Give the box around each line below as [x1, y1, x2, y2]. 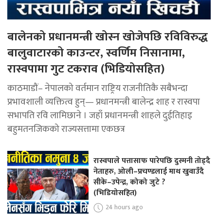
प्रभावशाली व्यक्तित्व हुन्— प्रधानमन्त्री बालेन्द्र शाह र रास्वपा [7, 93, 200, 109]
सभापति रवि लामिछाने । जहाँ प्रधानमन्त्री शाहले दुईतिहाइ [7, 107, 192, 123]
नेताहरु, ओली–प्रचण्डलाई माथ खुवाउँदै [93, 164, 204, 178]
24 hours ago [106, 201, 144, 213]
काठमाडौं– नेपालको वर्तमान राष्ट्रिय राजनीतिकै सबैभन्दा [7, 80, 188, 96]
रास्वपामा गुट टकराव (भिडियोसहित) [7, 59, 164, 79]
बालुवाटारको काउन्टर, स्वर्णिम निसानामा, [7, 43, 185, 63]
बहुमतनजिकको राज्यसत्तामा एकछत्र [7, 121, 125, 137]
